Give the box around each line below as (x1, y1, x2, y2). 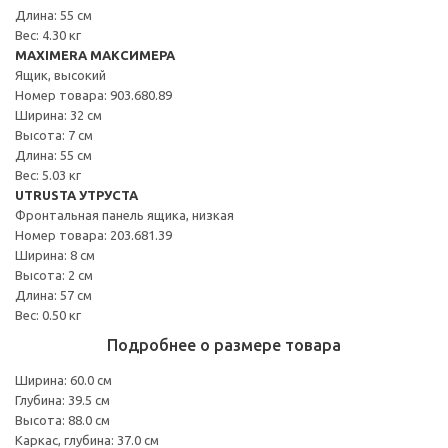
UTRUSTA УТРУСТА (15, 187, 138, 202)
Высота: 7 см (15, 127, 93, 142)
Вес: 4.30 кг (15, 27, 81, 42)
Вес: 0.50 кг (15, 307, 81, 322)
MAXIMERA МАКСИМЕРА (15, 47, 175, 62)
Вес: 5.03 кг (15, 167, 81, 182)
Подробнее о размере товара (107, 335, 341, 354)
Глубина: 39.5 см (15, 392, 110, 407)
